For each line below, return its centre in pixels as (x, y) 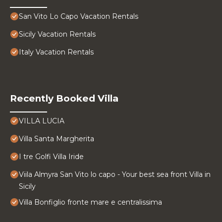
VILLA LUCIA (42, 121)
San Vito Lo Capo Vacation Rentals (79, 17)
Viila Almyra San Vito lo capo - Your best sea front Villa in (115, 175)
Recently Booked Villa (64, 99)
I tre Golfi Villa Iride (51, 157)
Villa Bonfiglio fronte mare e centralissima (90, 202)
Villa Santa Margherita (56, 139)
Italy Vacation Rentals (56, 52)
